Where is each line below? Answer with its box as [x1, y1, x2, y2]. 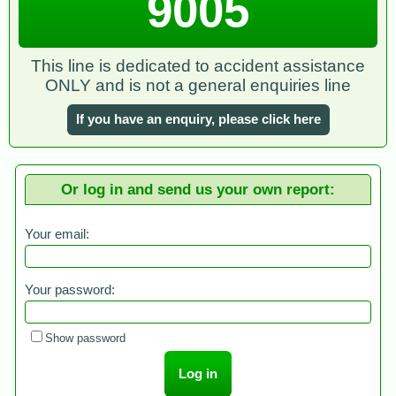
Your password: [25, 283, 115, 298]
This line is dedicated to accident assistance [31, 57, 365, 76]
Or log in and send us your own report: [61, 180, 335, 199]
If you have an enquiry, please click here [75, 112, 321, 127]
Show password [45, 331, 126, 346]
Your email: [25, 227, 89, 242]
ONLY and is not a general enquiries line [45, 76, 351, 95]
